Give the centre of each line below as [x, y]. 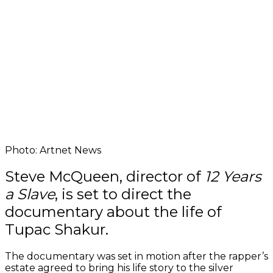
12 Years [233, 177]
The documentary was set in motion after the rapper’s [136, 257]
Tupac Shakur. [57, 230]
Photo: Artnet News [53, 150]
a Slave [30, 194]
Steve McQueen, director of [105, 177]
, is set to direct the [123, 194]
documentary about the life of [113, 212]
